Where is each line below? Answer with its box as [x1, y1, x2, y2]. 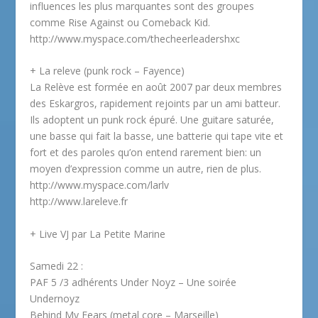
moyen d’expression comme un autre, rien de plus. [30, 162, 262, 176]
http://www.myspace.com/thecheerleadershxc [30, 31, 241, 45]
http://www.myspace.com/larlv [30, 178, 170, 192]
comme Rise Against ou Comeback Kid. [30, 15, 211, 29]
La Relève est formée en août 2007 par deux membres [30, 80, 283, 94]
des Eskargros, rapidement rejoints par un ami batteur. [30, 97, 281, 111]
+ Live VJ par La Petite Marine [30, 226, 166, 241]
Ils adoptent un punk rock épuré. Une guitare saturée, [30, 113, 275, 127]
